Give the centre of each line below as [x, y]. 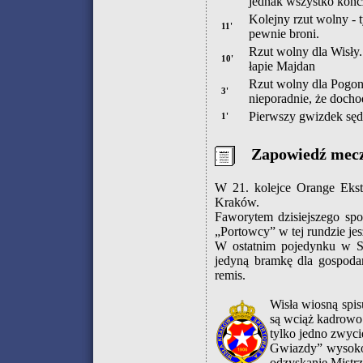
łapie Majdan [282, 66]
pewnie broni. [284, 34]
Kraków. [237, 202]
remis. [230, 275]
